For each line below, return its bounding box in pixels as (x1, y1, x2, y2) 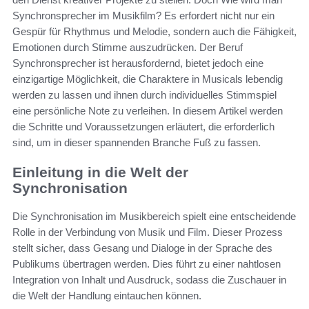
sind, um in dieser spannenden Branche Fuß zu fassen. (12, 137, 261, 149)
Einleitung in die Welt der (12, 164, 188, 181)
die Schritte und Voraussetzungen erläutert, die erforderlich (12, 121, 275, 133)
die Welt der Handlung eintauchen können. (12, 289, 201, 301)
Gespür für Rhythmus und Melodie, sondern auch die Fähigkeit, (12, 26, 297, 38)
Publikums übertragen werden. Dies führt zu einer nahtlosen (12, 257, 281, 270)
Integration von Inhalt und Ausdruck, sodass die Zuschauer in (12, 273, 286, 286)
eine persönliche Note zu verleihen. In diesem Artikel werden (12, 105, 283, 117)
